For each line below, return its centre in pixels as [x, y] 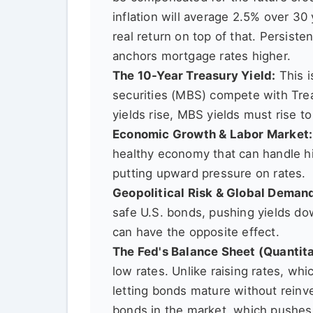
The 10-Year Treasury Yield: [194, 76]
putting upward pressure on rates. [209, 174]
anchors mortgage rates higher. [202, 56]
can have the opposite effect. [196, 232]
